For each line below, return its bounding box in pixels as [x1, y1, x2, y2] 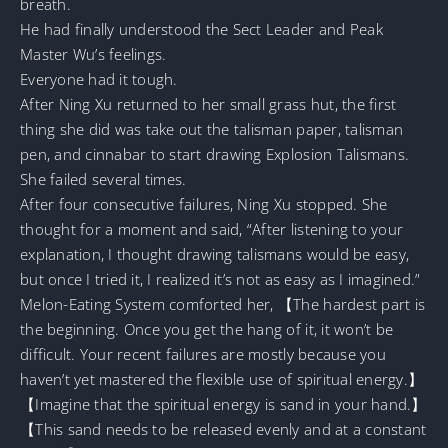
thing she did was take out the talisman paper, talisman [20, 118, 404, 139]
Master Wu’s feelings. [20, 43, 167, 64]
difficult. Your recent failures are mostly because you [20, 343, 386, 364]
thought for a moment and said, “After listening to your [20, 218, 404, 239]
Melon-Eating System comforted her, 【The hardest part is [20, 293, 426, 314]
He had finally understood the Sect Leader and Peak [20, 18, 383, 39]
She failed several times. [20, 168, 187, 189]
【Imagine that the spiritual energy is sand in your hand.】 [20, 393, 427, 414]
